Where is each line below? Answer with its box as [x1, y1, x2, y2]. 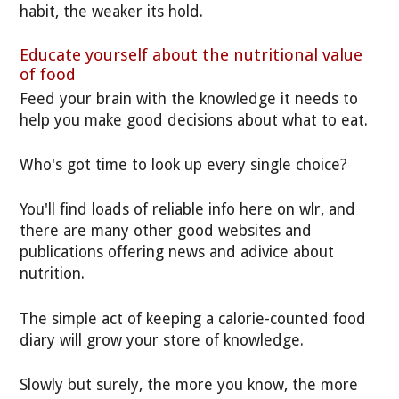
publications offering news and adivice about [20, 243, 335, 262]
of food [20, 64, 77, 84]
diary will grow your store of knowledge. [20, 330, 305, 349]
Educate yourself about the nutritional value [20, 45, 363, 64]
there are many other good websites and [20, 222, 313, 240]
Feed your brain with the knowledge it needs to [20, 89, 359, 108]
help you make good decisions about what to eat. [20, 110, 369, 129]
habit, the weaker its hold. [20, 2, 204, 20]
